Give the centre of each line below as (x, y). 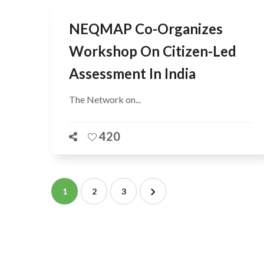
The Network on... (105, 99)
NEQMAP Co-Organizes (146, 28)
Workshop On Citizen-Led (153, 51)
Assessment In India (132, 73)
